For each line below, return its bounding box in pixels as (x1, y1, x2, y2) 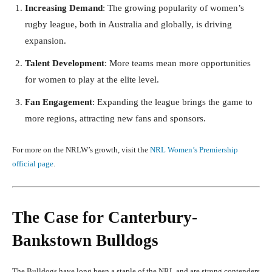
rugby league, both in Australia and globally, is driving (25, 19, 232, 29)
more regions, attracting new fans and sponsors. (25, 113, 206, 123)
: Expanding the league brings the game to (92, 97, 253, 107)
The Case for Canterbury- (12, 208, 197, 226)
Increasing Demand (25, 2, 103, 13)
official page (12, 158, 53, 168)
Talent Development (25, 58, 104, 68)
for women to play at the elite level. (25, 74, 159, 84)
